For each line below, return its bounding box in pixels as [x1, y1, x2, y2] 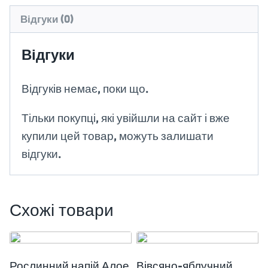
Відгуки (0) [20, 12, 74, 26]
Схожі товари [10, 199, 114, 222]
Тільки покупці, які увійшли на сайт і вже [22, 111, 230, 126]
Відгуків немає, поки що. [22, 81, 149, 97]
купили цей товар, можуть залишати [22, 129, 214, 144]
